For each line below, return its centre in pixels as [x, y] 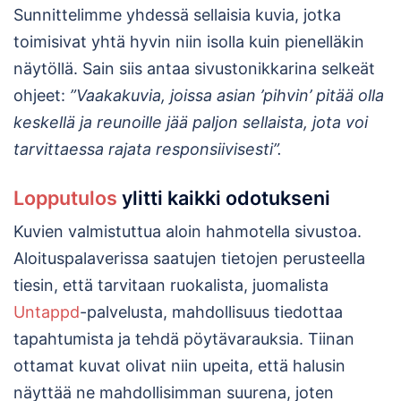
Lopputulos [68, 197]
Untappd [47, 312]
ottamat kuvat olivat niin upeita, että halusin [179, 366]
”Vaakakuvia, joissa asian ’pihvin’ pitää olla [227, 95]
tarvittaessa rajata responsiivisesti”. [148, 149]
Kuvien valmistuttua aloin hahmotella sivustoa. [188, 232]
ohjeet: [42, 95]
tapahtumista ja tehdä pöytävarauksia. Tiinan [184, 339]
